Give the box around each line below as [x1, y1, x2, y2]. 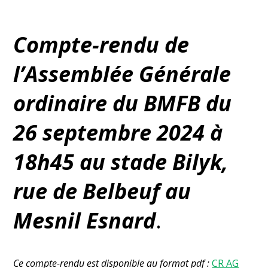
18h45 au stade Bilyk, [13, 147, 229, 176]
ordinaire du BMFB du [13, 88, 232, 118]
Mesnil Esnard [13, 205, 156, 235]
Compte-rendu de [13, 29, 190, 59]
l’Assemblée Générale [13, 59, 232, 89]
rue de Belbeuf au [13, 176, 191, 206]
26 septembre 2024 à [13, 117, 223, 147]
